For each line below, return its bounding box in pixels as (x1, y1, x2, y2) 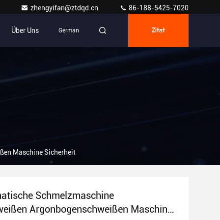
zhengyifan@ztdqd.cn (30, 4, 100, 12)
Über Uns (11, 27, 39, 34)
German (58, 27, 79, 34)
